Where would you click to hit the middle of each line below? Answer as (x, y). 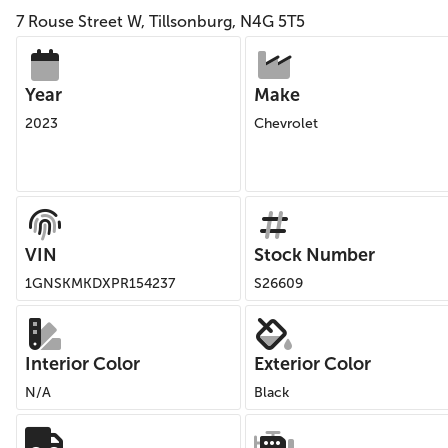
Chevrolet (286, 123)
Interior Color (82, 364)
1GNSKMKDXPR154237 (100, 283)
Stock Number (314, 255)
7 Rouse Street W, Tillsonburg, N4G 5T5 (160, 21)
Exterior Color (312, 364)
